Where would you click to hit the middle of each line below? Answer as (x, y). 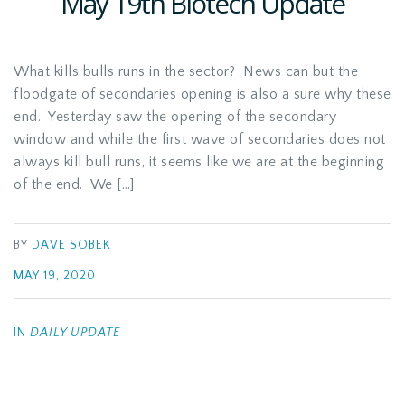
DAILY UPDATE (75, 333)
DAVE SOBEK (71, 245)
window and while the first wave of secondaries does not (200, 139)
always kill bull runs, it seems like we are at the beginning (199, 162)
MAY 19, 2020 (55, 276)
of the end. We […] (74, 184)
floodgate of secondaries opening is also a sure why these (202, 94)
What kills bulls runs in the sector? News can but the (186, 71)
